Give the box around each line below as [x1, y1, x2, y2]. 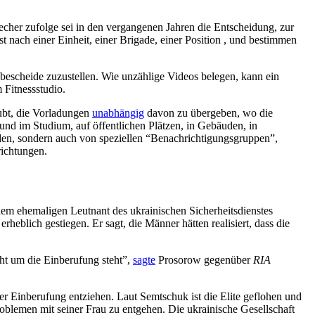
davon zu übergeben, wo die [144, 107, 273, 120]
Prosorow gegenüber [155, 253, 253, 266]
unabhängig [92, 107, 144, 120]
